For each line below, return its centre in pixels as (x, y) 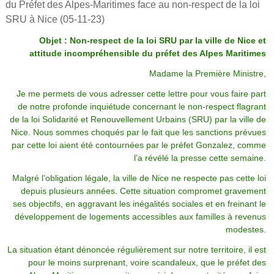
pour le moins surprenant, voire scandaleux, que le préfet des (147, 262)
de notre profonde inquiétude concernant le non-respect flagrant (142, 106)
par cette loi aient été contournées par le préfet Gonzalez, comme (139, 145)
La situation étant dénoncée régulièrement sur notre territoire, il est (136, 250)
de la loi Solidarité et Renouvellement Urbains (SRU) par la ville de (138, 119)
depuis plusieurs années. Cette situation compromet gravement (143, 191)
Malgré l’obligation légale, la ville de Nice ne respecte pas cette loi (139, 178)
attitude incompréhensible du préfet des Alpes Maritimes (147, 53)
